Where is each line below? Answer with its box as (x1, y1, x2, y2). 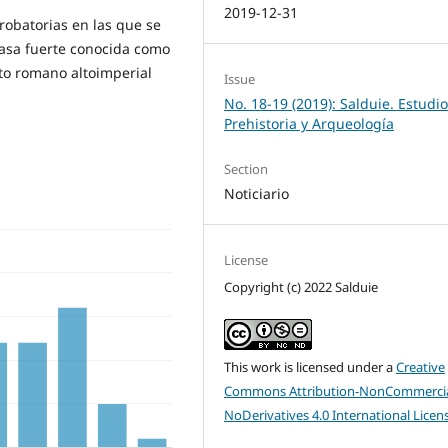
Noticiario (224, 183, 290, 203)
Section (224, 159, 269, 178)
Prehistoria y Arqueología (224, 113, 395, 133)
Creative (396, 357, 446, 376)
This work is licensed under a (224, 357, 397, 376)
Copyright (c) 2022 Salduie (224, 277, 379, 296)
